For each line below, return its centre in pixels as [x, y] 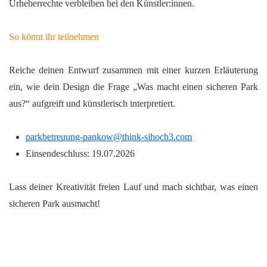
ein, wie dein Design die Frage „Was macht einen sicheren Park [133, 87]
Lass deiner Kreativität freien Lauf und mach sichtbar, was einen [133, 187]
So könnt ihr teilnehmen [54, 37]
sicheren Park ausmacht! [55, 204]
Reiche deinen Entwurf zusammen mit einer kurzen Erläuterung [133, 70]
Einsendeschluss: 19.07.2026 [80, 153]
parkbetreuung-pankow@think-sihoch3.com [109, 137]
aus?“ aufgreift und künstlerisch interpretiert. [92, 103]
